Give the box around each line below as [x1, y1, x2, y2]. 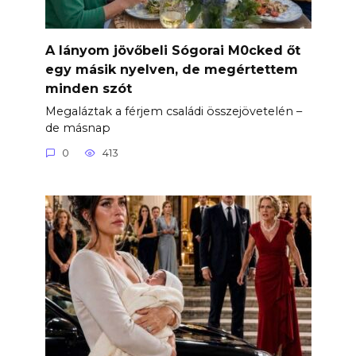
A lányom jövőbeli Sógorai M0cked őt [44, 42, 300, 58]
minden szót [44, 80, 132, 96]
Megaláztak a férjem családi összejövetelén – [44, 103, 302, 118]
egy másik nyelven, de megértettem [44, 61, 298, 77]
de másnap [44, 120, 110, 135]
